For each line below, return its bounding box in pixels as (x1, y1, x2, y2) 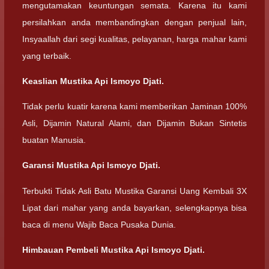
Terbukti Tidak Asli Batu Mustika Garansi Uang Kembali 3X (22, 186, 247, 196)
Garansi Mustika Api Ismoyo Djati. (22, 160, 160, 171)
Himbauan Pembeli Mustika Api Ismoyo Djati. (22, 244, 205, 255)
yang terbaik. (22, 50, 71, 61)
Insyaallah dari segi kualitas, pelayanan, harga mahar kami (22, 34, 247, 44)
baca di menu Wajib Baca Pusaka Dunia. (22, 219, 176, 229)
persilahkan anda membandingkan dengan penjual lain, (22, 17, 247, 27)
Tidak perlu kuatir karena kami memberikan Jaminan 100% (22, 101, 247, 111)
